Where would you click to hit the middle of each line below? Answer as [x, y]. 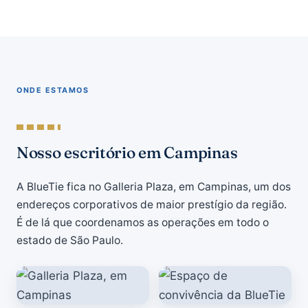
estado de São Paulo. [70, 240]
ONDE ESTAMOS [53, 90]
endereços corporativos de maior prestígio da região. [152, 205]
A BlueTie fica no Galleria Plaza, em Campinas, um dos [154, 187]
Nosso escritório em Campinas [127, 153]
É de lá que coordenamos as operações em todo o [143, 222]
